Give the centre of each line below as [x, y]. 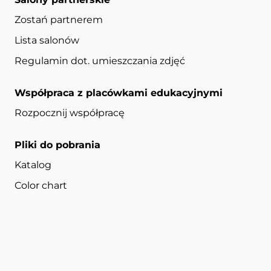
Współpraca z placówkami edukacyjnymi [119, 93]
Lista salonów [47, 41]
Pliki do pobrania [57, 145]
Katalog [33, 165]
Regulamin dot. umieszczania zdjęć [100, 61]
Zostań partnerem [59, 20]
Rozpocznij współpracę [70, 113]
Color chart [41, 186]
